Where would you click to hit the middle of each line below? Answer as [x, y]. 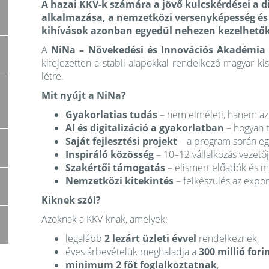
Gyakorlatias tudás [111, 115]
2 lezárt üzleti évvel [150, 238]
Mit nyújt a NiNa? [84, 95]
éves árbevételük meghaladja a [132, 252]
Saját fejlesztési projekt [121, 141]
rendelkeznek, [228, 238]
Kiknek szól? [71, 200]
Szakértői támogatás [115, 168]
